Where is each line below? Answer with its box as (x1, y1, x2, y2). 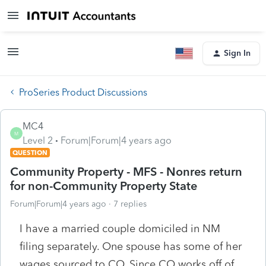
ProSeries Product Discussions (19, 86, 147, 98)
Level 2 (23, 134, 53, 146)
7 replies (113, 198, 147, 209)
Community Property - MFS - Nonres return (10, 164, 242, 179)
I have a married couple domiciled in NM (20, 221, 220, 235)
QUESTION (12, 148, 47, 157)
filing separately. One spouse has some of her (20, 239, 242, 253)
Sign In (224, 48, 251, 58)
